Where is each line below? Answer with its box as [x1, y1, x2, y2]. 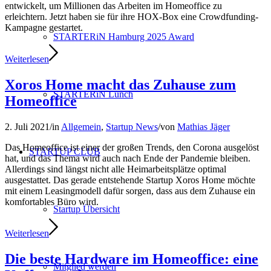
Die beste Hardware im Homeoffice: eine [5, 250, 258, 267]
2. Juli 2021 [5, 122, 50, 132]
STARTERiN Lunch [53, 89, 133, 99]
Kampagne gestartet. [5, 22, 83, 33]
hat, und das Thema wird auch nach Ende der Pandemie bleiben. [5, 153, 250, 164]
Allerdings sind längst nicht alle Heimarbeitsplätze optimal [5, 164, 226, 175]
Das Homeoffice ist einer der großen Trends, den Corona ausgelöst [5, 142, 259, 153]
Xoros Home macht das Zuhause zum [5, 77, 236, 93]
